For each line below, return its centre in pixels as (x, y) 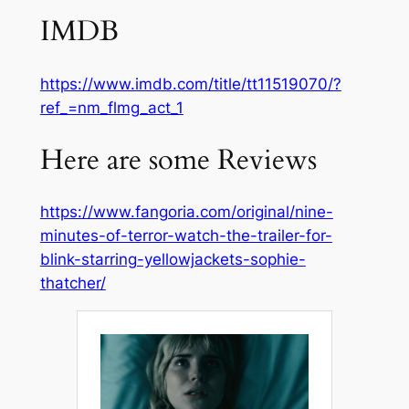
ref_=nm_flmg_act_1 (111, 107)
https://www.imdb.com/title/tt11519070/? (190, 84)
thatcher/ (73, 283)
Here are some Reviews (178, 159)
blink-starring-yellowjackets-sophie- (173, 260)
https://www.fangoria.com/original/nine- (186, 212)
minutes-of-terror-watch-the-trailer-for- (186, 236)
